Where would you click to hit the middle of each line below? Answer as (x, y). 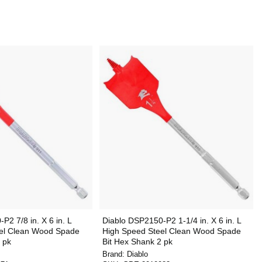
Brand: (114, 254)
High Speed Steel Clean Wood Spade (171, 231)
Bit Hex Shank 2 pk (137, 242)
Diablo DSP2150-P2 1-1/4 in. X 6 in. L (171, 220)
